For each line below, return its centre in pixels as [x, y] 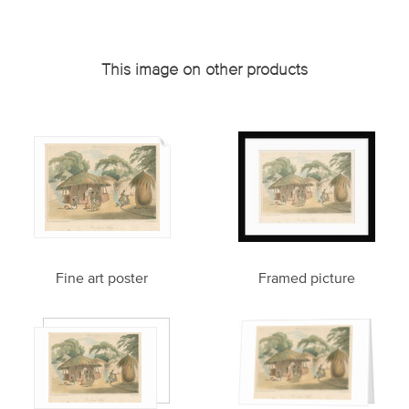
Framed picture [306, 277]
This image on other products [204, 69]
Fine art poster [102, 277]
